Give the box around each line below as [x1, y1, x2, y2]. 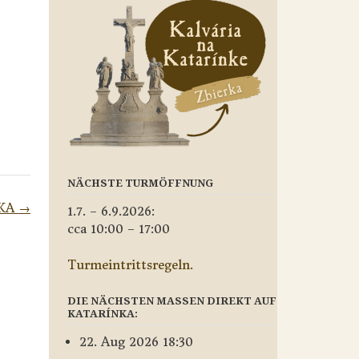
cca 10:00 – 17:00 [67, 221, 170, 236]
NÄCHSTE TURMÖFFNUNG [67, 175, 213, 190]
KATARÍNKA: [67, 305, 138, 321]
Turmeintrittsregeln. [67, 256, 193, 272]
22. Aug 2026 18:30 [79, 333, 193, 349]
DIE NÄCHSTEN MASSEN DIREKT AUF [67, 292, 276, 308]
